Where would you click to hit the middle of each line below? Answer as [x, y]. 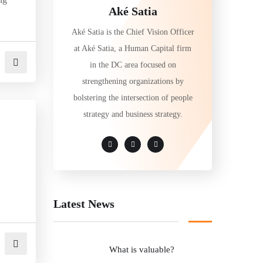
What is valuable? [142, 249]
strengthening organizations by [133, 81]
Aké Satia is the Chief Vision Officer [133, 32]
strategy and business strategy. [133, 114]
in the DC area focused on [133, 65]
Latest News [84, 203]
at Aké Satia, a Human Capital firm [133, 48]
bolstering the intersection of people [133, 97]
